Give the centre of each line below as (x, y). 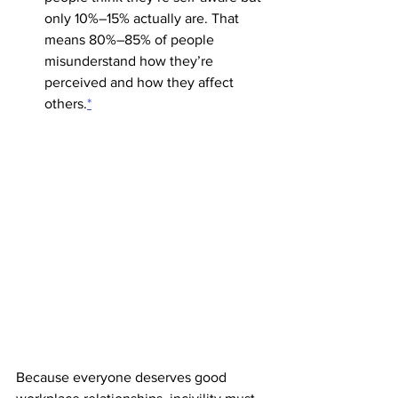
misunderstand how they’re (131, 61)
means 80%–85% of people (131, 40)
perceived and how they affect (141, 82)
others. (66, 103)
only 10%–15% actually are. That (143, 18)
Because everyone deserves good (123, 377)
